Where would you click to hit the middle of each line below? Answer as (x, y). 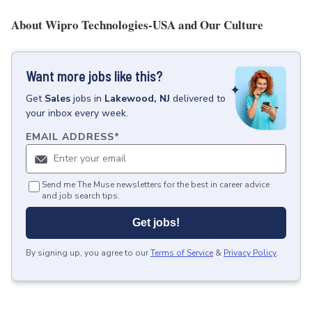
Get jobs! (156, 223)
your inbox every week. (77, 113)
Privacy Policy (250, 253)
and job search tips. (81, 196)
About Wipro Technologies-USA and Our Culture (137, 25)
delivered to (199, 99)
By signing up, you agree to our (87, 253)
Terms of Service (182, 253)
